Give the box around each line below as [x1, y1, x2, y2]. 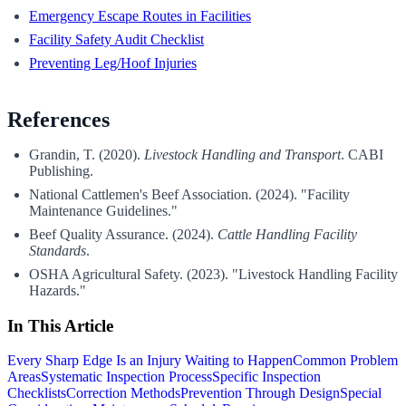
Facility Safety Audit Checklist [29, 31, 204, 47]
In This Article [7, 315, 113, 335]
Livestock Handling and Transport [144, 146, 341, 162]
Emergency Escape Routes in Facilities [29, 7, 251, 24]
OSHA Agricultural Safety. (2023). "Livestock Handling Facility [29, 266, 398, 282]
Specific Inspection [212, 369, 321, 385]
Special [340, 385, 382, 401]
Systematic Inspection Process [41, 369, 212, 385]
